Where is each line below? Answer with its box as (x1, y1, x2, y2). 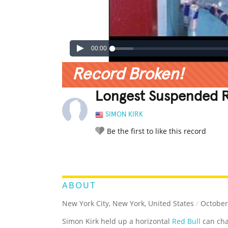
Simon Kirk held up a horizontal (62, 216, 172, 226)
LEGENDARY (123, 150, 157, 157)
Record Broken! (72, 67, 184, 83)
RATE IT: (95, 151, 116, 157)
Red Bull (172, 216, 201, 226)
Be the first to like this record (107, 126, 206, 136)
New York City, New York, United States (62, 198, 194, 209)
